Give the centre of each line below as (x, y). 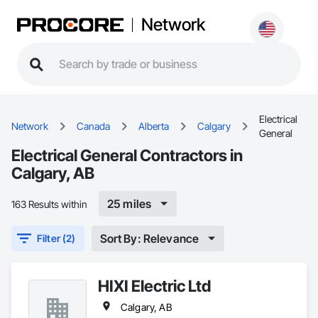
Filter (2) (56, 238)
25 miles (130, 203)
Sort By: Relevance (149, 238)
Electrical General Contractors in (127, 155)
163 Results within (49, 204)
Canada (93, 126)
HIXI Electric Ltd (154, 286)
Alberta (154, 126)
